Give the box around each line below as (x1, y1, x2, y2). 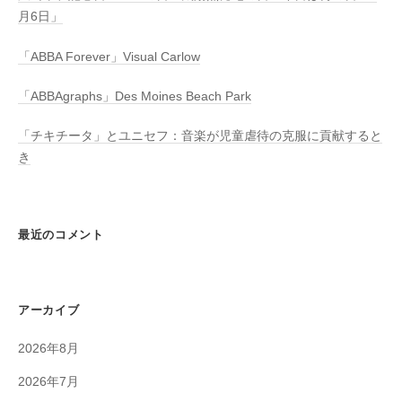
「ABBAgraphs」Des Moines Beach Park (18, 89, 251, 103)
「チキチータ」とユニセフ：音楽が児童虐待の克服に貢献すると (18, 129, 382, 144)
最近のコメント (18, 227, 104, 241)
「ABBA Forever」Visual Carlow (18, 49, 200, 64)
